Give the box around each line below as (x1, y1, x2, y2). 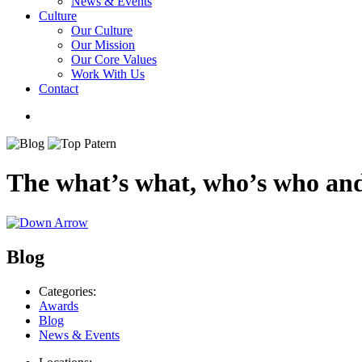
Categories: (39, 284, 96, 298)
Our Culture (71, 23, 133, 37)
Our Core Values (71, 53, 157, 66)
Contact (39, 82, 78, 95)
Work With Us (71, 67, 145, 81)
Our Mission (71, 38, 135, 52)
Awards (39, 298, 78, 313)
